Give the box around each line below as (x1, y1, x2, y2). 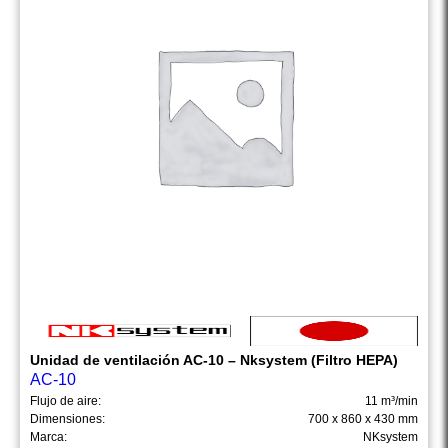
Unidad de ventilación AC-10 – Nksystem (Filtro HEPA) (30, 352, 398, 369)
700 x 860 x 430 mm (308, 412, 418, 427)
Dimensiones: (30, 412, 105, 427)
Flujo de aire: (30, 394, 101, 409)
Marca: (30, 430, 67, 445)
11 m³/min (365, 394, 418, 409)
